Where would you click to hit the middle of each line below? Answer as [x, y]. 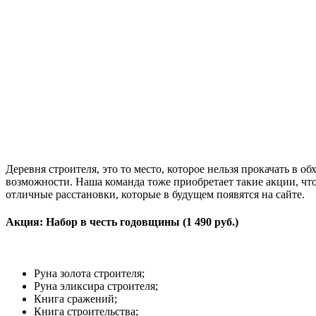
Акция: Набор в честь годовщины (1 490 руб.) [122, 221]
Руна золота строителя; [89, 274]
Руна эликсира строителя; [96, 286]
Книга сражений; [75, 299]
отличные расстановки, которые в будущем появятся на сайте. [155, 194]
